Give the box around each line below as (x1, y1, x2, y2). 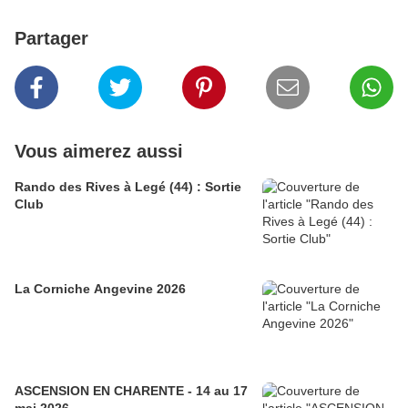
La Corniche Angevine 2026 (15, 281, 186, 297)
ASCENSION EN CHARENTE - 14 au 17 (15, 383, 248, 399)
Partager (15, 28, 88, 49)
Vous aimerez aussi (15, 141, 183, 162)
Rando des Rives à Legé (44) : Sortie (15, 179, 241, 195)
